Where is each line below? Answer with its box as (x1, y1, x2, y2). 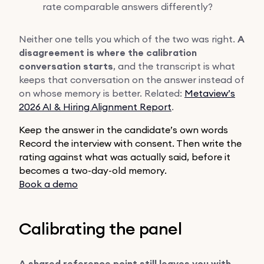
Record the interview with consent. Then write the (19, 137, 242, 149)
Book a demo (19, 177, 78, 190)
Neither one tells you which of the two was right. (19, 32, 237, 45)
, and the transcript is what (113, 60, 235, 72)
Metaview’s (184, 87, 235, 99)
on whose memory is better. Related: (19, 87, 184, 99)
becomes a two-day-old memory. (19, 164, 167, 176)
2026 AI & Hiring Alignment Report (19, 100, 171, 113)
